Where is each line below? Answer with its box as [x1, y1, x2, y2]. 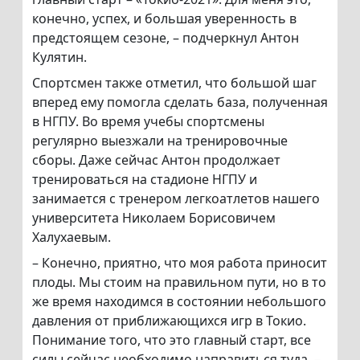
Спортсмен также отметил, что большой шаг [32, 74, 317, 92]
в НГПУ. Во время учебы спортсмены [32, 112, 264, 131]
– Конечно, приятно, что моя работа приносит [32, 254, 327, 272]
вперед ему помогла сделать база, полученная [32, 93, 328, 112]
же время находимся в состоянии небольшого [32, 292, 326, 311]
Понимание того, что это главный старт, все [32, 331, 311, 350]
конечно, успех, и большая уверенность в [32, 10, 297, 28]
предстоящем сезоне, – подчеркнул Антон [32, 29, 299, 47]
